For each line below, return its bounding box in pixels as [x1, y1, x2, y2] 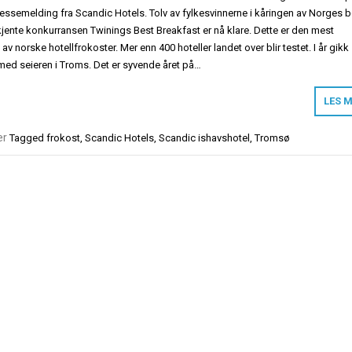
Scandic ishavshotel [159, 132, 250, 145]
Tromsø [255, 132, 290, 145]
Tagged [9, 132, 46, 145]
